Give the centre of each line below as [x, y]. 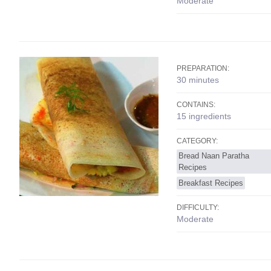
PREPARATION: [203, 68]
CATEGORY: [197, 141]
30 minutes [198, 80]
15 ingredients [204, 116]
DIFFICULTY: [198, 207]
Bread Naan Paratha [214, 156]
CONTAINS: [196, 105]
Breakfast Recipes [211, 183]
